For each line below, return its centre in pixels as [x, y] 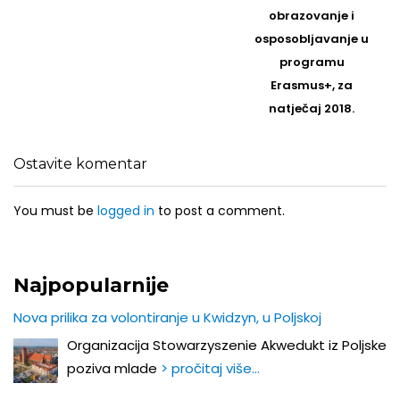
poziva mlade [114, 369]
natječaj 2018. [312, 109]
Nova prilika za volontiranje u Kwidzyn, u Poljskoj [167, 318]
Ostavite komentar [80, 164]
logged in [126, 211]
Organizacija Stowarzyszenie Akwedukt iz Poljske [227, 346]
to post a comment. [220, 211]
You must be [55, 211]
